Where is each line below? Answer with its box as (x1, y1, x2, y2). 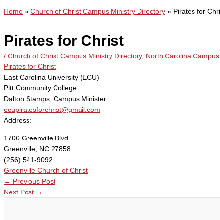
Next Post (4, 188, 36, 196)
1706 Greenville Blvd (4, 134, 68, 142)
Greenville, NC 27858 (4, 144, 71, 153)
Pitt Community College (4, 83, 77, 92)
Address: (4, 116, 31, 124)
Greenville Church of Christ (4, 166, 88, 174)
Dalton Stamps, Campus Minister (4, 94, 106, 103)
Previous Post (11, 177, 55, 185)
